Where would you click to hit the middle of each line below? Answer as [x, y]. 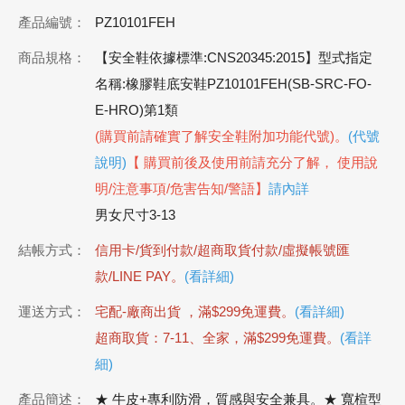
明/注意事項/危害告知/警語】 [182, 188]
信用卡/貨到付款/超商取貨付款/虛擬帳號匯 [222, 250]
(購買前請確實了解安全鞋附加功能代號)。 [221, 136]
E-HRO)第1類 [137, 110]
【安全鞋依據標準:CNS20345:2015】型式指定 [234, 57]
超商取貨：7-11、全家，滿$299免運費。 [217, 338]
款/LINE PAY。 [140, 276]
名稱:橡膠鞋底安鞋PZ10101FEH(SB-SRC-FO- [233, 84]
